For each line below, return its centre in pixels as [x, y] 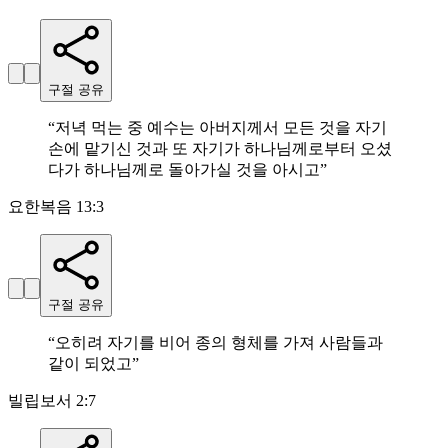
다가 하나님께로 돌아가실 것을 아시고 [184, 170]
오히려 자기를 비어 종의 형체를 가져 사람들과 [219, 343]
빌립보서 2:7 [52, 401]
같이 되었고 [90, 364]
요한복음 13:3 [56, 207]
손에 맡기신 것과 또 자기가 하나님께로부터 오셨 [220, 149]
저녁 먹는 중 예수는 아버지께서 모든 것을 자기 [221, 128]
